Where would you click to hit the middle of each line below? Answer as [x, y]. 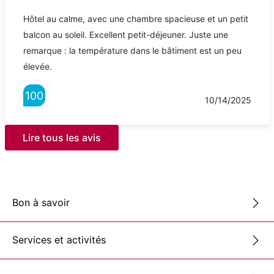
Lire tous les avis [61, 137]
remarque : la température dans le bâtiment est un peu [132, 50]
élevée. [37, 66]
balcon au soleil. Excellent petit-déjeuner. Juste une [125, 34]
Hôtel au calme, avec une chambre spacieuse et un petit [135, 18]
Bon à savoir [41, 203]
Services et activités [59, 240]
